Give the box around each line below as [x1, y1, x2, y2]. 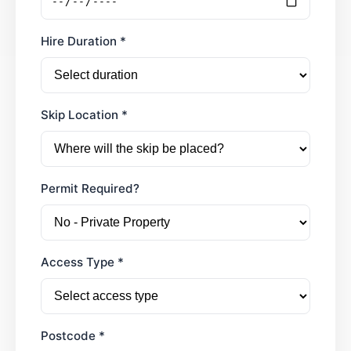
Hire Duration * [41, 33, 126, 49]
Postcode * [41, 327, 105, 343]
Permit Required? [41, 180, 139, 196]
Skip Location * [41, 107, 128, 122]
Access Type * [41, 254, 124, 270]
